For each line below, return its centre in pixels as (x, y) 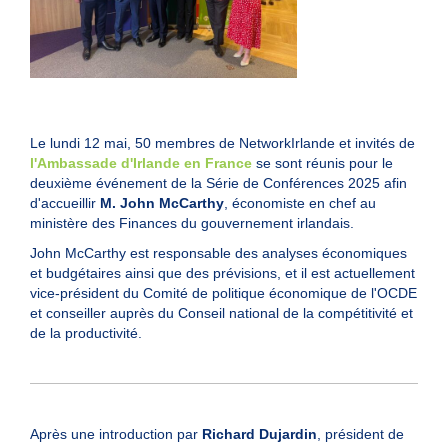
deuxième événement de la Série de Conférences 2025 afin (218, 183)
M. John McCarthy (162, 203)
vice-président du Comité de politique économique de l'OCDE (223, 293)
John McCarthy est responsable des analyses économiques (218, 253)
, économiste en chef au (300, 203)
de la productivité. (86, 333)
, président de (360, 434)
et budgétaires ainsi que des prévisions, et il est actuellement (222, 273)
